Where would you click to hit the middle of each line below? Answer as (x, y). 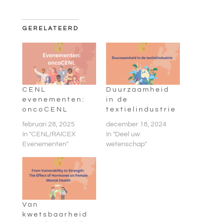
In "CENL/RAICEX (49, 135)
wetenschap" (126, 144)
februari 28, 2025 (48, 125)
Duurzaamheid (138, 90)
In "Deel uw (123, 135)
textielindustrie (141, 110)
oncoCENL (45, 110)
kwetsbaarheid (55, 214)
